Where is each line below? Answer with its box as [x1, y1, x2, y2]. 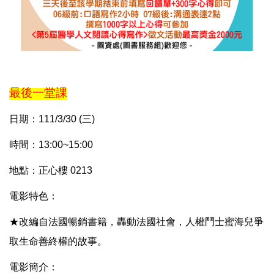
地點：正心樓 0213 [9, 165, 92, 176]
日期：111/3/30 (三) [9, 113, 95, 124]
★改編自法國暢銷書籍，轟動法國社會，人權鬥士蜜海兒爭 [9, 216, 264, 227]
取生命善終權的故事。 [9, 235, 107, 246]
